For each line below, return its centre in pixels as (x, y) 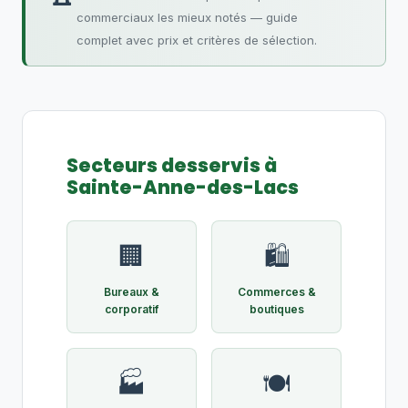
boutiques (276, 309)
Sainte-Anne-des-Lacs (183, 187)
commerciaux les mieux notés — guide (187, 17)
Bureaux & (132, 292)
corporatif (132, 309)
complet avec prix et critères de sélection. (197, 40)
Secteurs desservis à (172, 165)
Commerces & (276, 292)
